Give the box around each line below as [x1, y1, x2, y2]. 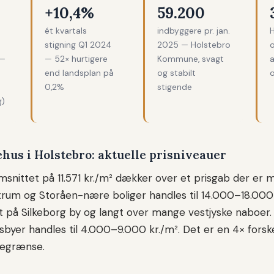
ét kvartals [45, 26, 87, 37]
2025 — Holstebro [157, 40, 231, 51]
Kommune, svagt [157, 54, 224, 65]
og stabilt [157, 68, 196, 79]
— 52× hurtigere [45, 54, 108, 65]
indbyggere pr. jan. [157, 26, 230, 37]
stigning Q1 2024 [45, 40, 111, 51]
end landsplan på [45, 68, 114, 79]
